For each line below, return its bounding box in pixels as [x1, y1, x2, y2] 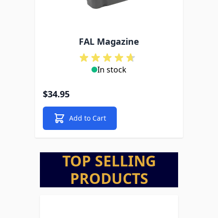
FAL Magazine [79, 36, 139, 47]
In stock [97, 64, 127, 75]
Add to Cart [69, 113, 106, 123]
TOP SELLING [62, 151, 156, 171]
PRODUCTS [70, 168, 148, 188]
